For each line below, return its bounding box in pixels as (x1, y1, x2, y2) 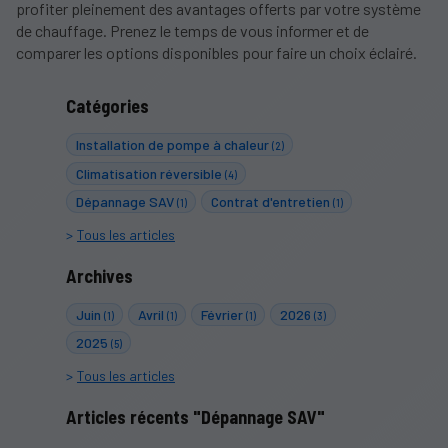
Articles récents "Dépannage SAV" (65, 405, 325, 428)
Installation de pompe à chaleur (75, 136, 272, 154)
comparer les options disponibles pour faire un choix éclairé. (16, 43, 417, 63)
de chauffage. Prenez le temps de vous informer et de (16, 21, 369, 41)
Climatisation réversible (75, 164, 225, 182)
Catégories (65, 95, 149, 118)
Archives (65, 264, 133, 287)
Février (200, 305, 246, 323)
